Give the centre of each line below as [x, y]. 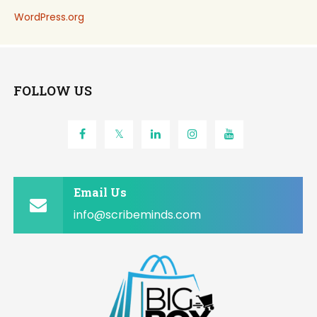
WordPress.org [49, 17]
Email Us [100, 192]
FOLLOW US [53, 91]
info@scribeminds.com [138, 215]
